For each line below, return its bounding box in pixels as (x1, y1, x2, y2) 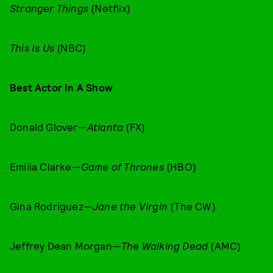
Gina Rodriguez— (10, 200, 93, 212)
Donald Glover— (10, 121, 87, 133)
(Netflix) (88, 2, 130, 14)
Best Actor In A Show (10, 81, 112, 93)
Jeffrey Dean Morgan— (10, 239, 121, 252)
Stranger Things (10, 2, 88, 14)
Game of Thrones (80, 160, 164, 172)
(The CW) (168, 200, 216, 212)
